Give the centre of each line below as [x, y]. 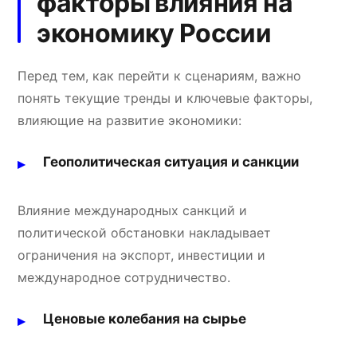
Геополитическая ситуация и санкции [171, 161]
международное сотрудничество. [124, 277]
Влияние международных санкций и [133, 210]
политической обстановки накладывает [145, 232]
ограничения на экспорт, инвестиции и [142, 255]
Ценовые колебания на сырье [145, 318]
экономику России [154, 33]
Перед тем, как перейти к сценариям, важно [160, 75]
